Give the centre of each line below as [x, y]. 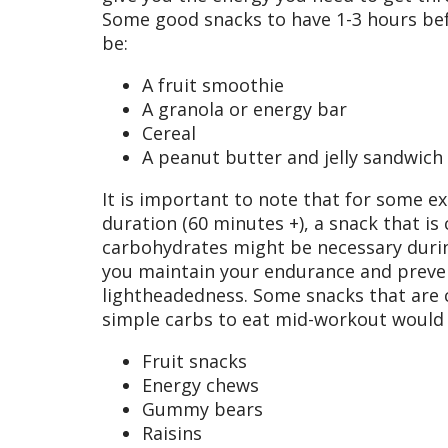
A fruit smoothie [213, 85]
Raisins [172, 433]
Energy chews [200, 385]
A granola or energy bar [244, 109]
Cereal [169, 133]
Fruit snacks [194, 361]
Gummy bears [202, 409]
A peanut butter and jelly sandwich [292, 157]
